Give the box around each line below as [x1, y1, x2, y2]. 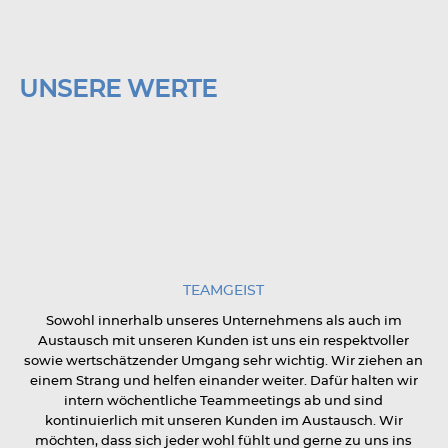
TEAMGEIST [183, 284, 265, 299]
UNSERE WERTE [18, 77, 217, 102]
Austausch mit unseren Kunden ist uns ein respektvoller [38, 334, 410, 348]
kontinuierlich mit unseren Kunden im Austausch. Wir [44, 414, 403, 428]
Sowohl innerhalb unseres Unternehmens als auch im [45, 314, 402, 328]
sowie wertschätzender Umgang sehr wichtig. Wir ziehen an [24, 354, 424, 368]
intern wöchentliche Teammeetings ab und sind [64, 394, 384, 408]
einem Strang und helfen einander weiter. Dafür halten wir [29, 374, 418, 388]
